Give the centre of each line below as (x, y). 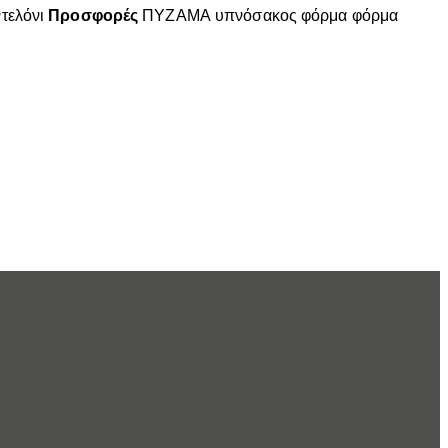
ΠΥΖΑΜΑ (176, 15)
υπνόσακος (256, 15)
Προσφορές (93, 15)
